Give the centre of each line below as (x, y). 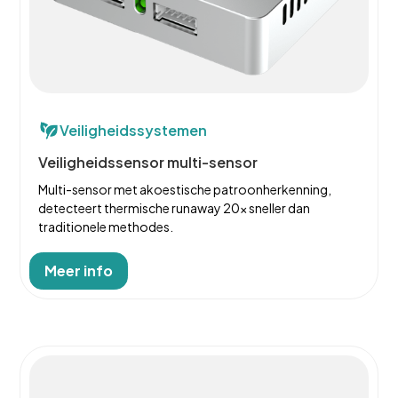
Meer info (79, 270)
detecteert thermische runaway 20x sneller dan (175, 207)
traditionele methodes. (106, 226)
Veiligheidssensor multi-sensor (148, 162)
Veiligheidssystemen (134, 130)
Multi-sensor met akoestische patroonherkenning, (185, 189)
